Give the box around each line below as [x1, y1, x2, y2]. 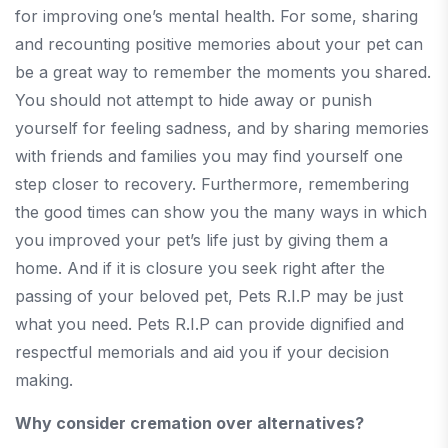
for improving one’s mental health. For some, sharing [15, 5, 418, 26]
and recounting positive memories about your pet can [15, 33, 423, 54]
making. [15, 369, 73, 390]
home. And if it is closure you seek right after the [15, 257, 385, 278]
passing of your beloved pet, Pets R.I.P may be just [15, 285, 403, 306]
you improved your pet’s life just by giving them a [15, 229, 388, 250]
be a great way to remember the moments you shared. [15, 61, 431, 82]
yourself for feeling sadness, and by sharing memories [15, 117, 429, 138]
